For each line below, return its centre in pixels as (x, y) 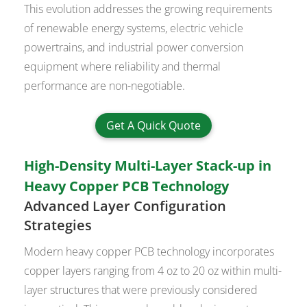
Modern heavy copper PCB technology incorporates (149, 252)
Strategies (58, 225)
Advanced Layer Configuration (125, 206)
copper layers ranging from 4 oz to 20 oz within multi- (153, 271)
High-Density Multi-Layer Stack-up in (148, 166)
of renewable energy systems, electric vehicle (134, 28)
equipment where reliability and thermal (123, 67)
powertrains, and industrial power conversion (134, 48)
